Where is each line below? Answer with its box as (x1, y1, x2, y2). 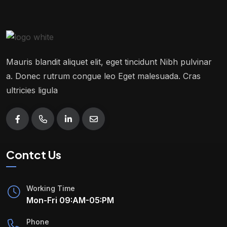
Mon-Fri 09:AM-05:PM (26, 195, 114, 205)
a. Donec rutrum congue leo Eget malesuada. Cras (6, 71, 201, 82)
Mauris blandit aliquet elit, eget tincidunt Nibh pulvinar (6, 57, 212, 67)
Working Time (26, 183, 75, 193)
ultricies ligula (6, 85, 58, 96)
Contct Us (6, 147, 61, 162)
